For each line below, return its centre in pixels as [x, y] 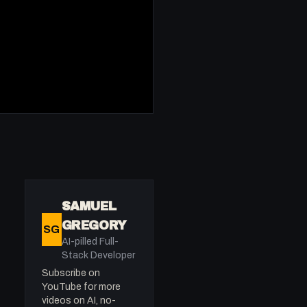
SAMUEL [89, 206]
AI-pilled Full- [90, 242]
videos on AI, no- [79, 300]
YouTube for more [81, 287]
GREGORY [94, 225]
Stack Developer [98, 255]
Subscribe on [71, 273]
